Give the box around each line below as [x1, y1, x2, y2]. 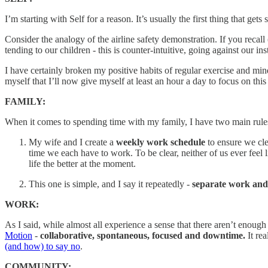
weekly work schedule [116, 136, 205, 147]
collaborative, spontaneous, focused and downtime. [40, 230, 248, 240]
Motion [5, 230, 32, 240]
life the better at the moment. [29, 158, 136, 169]
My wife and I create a [29, 136, 116, 147]
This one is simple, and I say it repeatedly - [29, 178, 192, 189]
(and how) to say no [5, 240, 80, 251]
